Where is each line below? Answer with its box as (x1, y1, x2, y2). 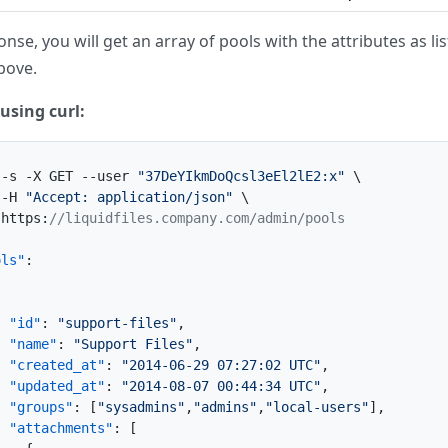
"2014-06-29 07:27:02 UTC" (121, 357, 321, 373)
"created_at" (9, 357, 105, 373)
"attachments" (9, 420, 113, 436)
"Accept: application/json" (25, 189, 233, 205)
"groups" (9, 399, 73, 415)
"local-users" (265, 399, 369, 415)
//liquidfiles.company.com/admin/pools (49, 210, 345, 226)
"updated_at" (9, 378, 105, 394)
